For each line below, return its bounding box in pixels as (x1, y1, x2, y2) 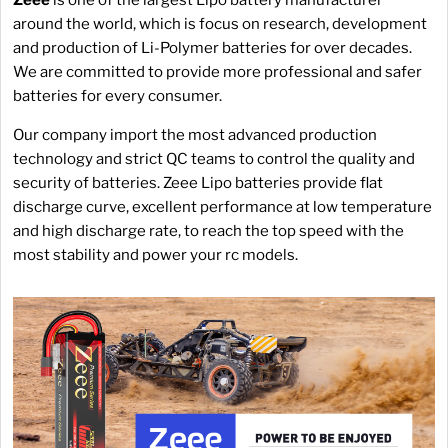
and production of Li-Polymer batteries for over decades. (13, 38, 412, 57)
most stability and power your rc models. (13, 245, 298, 264)
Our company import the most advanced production (13, 125, 377, 144)
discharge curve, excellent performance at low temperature (13, 197, 432, 216)
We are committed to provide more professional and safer (13, 62, 422, 81)
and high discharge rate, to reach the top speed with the (13, 221, 404, 240)
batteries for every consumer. (13, 86, 222, 105)
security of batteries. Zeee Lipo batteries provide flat (13, 173, 383, 192)
